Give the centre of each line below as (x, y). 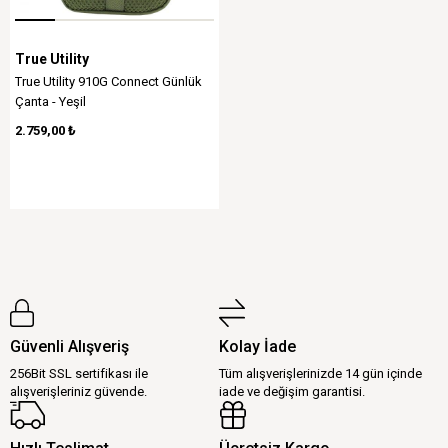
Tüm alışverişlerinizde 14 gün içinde (320, 373)
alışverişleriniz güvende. (78, 391)
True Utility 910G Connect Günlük (108, 81)
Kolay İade (257, 346)
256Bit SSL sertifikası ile (79, 373)
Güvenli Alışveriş (69, 346)
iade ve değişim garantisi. (292, 391)
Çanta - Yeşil (50, 101)
